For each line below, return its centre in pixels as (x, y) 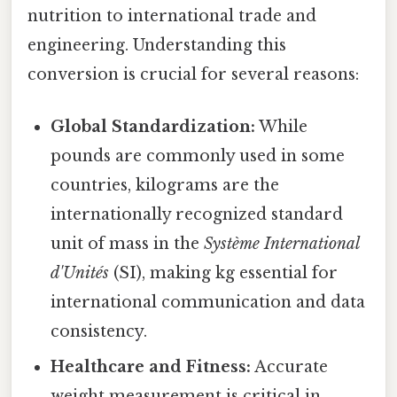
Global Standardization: (153, 127)
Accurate (290, 367)
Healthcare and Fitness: (151, 367)
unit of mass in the (128, 244)
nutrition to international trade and (172, 16)
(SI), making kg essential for (224, 273)
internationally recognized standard (197, 215)
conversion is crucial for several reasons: (193, 74)
